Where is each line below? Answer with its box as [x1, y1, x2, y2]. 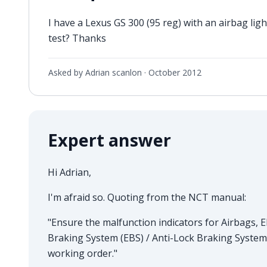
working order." [48, 246, 117, 260]
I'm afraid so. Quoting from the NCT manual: [48, 190, 246, 204]
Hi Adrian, [48, 165, 91, 179]
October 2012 [148, 66, 201, 78]
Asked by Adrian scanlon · [48, 66, 148, 78]
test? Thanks [48, 31, 106, 45]
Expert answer [48, 128, 171, 151]
